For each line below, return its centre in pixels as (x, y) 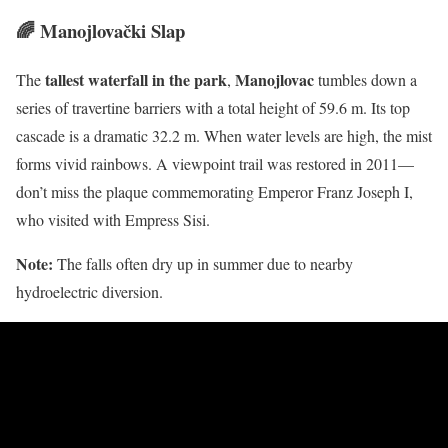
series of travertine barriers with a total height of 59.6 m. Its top (213, 107)
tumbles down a (365, 79)
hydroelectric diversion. (89, 291)
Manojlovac (274, 79)
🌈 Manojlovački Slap (100, 31)
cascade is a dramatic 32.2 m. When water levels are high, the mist (224, 135)
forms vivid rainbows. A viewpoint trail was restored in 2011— (215, 163)
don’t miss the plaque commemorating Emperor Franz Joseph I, (214, 191)
